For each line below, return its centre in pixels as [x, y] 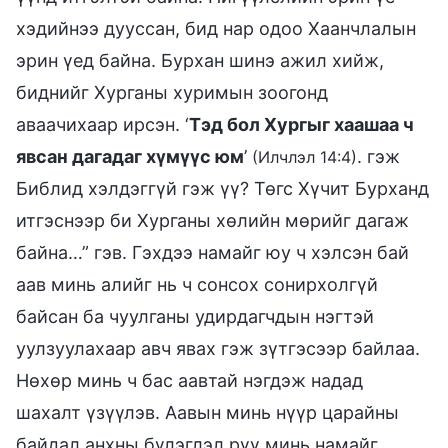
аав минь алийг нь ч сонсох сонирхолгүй [197, 284]
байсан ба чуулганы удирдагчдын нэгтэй [195, 316]
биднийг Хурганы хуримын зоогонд [172, 92]
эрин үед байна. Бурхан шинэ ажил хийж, [200, 60]
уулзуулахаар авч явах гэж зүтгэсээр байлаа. [218, 348]
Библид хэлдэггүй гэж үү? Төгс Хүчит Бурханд [222, 188]
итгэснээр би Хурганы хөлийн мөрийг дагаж [212, 220]
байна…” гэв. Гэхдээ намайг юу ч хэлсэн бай [212, 252]
